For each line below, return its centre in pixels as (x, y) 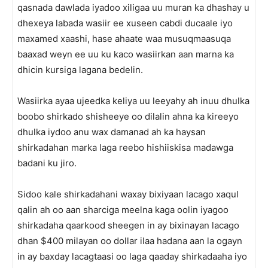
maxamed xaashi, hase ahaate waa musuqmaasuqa (124, 39)
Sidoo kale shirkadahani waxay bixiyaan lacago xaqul (128, 194)
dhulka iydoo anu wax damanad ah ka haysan (112, 132)
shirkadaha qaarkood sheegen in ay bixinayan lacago (128, 225)
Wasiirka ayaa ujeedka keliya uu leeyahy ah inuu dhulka (133, 101)
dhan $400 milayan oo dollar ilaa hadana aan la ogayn (130, 241)
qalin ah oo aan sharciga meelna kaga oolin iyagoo (123, 210)
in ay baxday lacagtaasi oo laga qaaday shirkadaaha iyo (132, 256)
